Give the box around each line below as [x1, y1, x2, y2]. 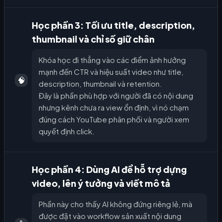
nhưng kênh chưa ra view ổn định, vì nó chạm [39, 102, 189, 112]
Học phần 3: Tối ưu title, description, [32, 19, 195, 31]
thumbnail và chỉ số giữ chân [32, 33, 155, 45]
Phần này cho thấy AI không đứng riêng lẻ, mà [39, 199, 192, 209]
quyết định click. [39, 126, 95, 136]
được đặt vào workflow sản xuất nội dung [39, 211, 181, 221]
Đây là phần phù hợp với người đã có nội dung [39, 90, 193, 100]
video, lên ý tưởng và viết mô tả [32, 177, 170, 189]
